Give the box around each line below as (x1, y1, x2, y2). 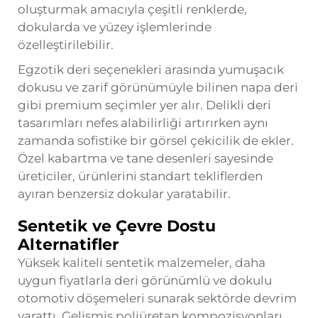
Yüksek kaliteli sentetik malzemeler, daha (18, 255, 265, 270)
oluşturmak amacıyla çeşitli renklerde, (18, 1, 247, 16)
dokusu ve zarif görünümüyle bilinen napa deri (18, 79, 298, 94)
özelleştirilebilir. (18, 37, 114, 52)
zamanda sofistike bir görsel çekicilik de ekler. (18, 133, 294, 148)
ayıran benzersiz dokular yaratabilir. (18, 186, 231, 201)
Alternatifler (18, 234, 119, 254)
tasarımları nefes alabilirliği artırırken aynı (18, 115, 268, 130)
